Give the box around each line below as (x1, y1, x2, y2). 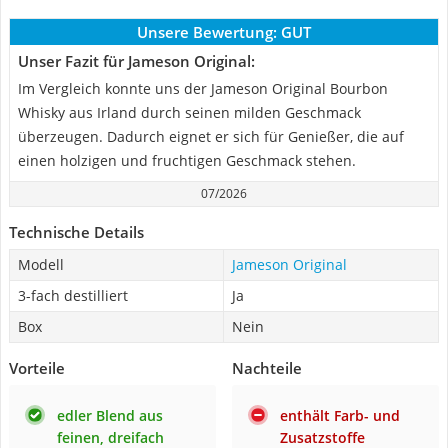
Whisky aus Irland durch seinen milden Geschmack (18, 103, 361, 122)
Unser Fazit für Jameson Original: (18, 51, 255, 71)
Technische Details (9, 222, 144, 242)
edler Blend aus (57, 406, 163, 425)
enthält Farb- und (280, 406, 400, 425)
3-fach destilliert (18, 286, 128, 305)
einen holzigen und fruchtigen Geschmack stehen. (18, 151, 356, 170)
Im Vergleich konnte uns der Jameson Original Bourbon (18, 79, 388, 98)
